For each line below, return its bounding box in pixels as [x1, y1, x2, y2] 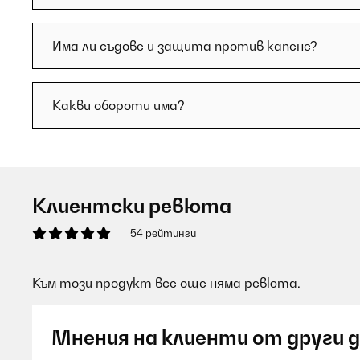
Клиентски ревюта [32, 194, 231, 218]
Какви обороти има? [52, 97, 185, 113]
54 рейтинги [130, 227, 196, 239]
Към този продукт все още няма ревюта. [32, 275, 301, 291]
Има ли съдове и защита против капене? [52, 38, 317, 54]
